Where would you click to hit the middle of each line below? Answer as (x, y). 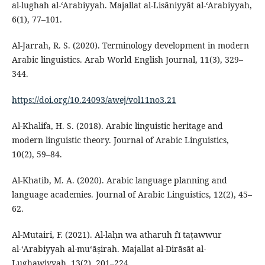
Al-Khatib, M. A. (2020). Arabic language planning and (119, 180)
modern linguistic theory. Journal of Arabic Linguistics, (120, 140)
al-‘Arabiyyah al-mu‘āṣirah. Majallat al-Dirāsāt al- (109, 249)
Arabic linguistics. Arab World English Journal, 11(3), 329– (127, 60)
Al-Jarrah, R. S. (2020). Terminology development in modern (130, 46)
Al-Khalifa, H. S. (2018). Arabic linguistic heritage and (117, 126)
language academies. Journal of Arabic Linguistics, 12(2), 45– (132, 195)
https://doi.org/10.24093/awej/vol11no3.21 (94, 100)
